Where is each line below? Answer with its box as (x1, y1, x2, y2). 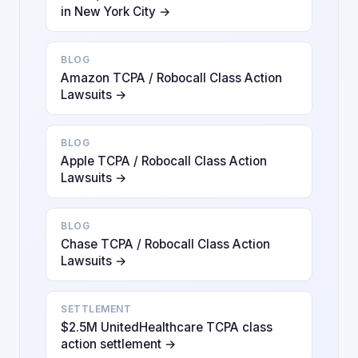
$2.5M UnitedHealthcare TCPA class (61, 320, 272, 335)
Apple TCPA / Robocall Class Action (61, 153, 267, 169)
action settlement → (61, 336, 177, 352)
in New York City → (61, 4, 171, 19)
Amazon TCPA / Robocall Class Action (61, 70, 282, 86)
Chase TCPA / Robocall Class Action (61, 237, 270, 252)
